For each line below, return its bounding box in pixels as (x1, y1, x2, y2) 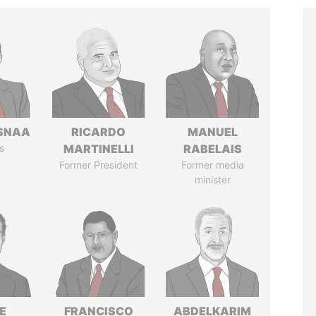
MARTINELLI (63, 142, 134, 156)
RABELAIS (183, 142, 242, 156)
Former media (181, 159, 244, 171)
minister (194, 174, 231, 186)
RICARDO (71, 125, 126, 139)
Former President (59, 159, 138, 171)
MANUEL (187, 125, 238, 139)
